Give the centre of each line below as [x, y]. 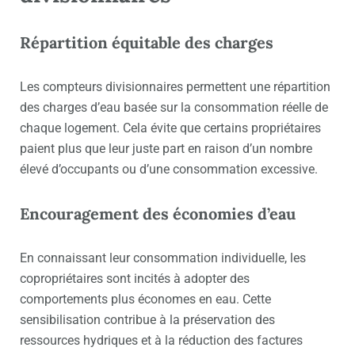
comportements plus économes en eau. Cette [145, 300]
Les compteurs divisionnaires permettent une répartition [175, 87]
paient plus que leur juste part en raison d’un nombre [166, 149]
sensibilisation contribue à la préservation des [147, 320]
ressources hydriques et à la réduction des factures [161, 341]
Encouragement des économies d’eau [158, 214]
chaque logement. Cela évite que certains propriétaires [170, 128]
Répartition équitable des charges [147, 43]
